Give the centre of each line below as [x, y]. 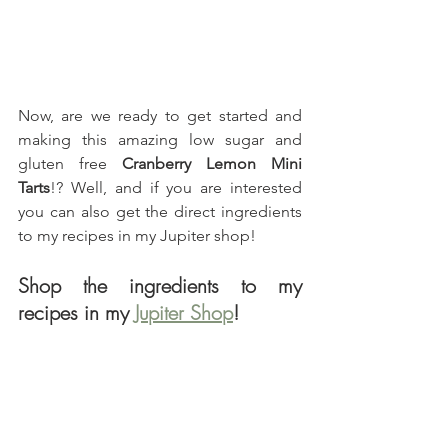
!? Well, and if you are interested [176, 188]
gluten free [70, 164]
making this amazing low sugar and [160, 140]
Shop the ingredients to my [160, 286]
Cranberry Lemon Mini [212, 164]
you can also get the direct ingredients [160, 212]
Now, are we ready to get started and [160, 116]
